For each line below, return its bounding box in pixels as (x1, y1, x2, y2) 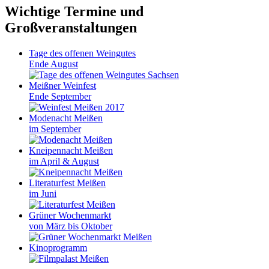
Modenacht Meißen (29, 112, 103, 123)
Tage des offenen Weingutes (29, 47, 136, 58)
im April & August (29, 156, 99, 166)
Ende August (29, 58, 78, 69)
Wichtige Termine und (5, 4, 144, 19)
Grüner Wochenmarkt (29, 210, 111, 220)
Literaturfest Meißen (29, 177, 106, 188)
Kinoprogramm (29, 242, 87, 253)
